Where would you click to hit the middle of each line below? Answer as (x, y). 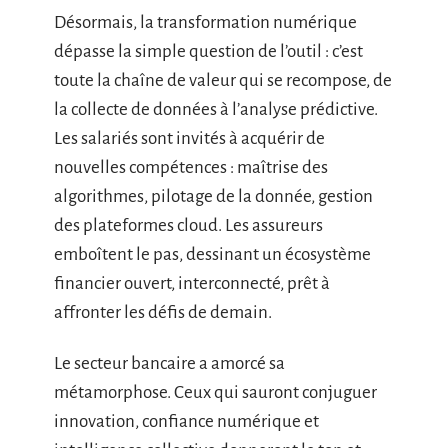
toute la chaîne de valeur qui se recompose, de (223, 80)
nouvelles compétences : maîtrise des (191, 167)
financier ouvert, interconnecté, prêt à (192, 283)
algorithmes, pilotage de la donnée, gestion (213, 196)
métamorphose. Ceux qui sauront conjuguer (215, 393)
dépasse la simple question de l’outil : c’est (208, 51)
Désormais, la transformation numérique (205, 22)
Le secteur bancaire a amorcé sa (169, 364)
